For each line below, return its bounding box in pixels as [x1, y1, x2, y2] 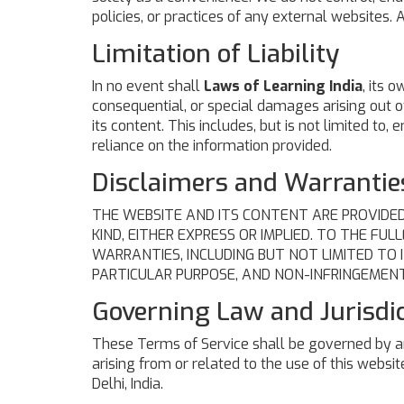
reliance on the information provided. [92, 136, 332, 155]
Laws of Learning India [204, 77, 363, 96]
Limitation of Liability [92, 37, 339, 70]
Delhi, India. [92, 374, 163, 393]
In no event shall [92, 77, 204, 96]
